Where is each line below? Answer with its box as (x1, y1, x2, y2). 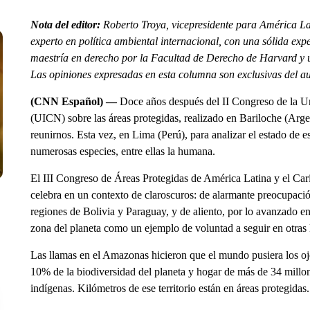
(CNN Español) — (30, 95, 117, 107)
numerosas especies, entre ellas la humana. (30, 145, 215, 157)
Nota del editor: (30, 19, 103, 30)
